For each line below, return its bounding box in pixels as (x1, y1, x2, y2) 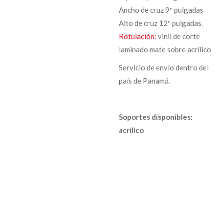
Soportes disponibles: (118, 112, 193, 121)
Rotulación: (118, 31, 156, 41)
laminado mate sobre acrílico (118, 44, 211, 54)
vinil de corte (156, 31, 200, 41)
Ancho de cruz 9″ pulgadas (118, 5, 203, 14)
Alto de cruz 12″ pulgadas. (118, 18, 203, 27)
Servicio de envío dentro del (118, 63, 209, 72)
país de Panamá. (118, 76, 170, 85)
